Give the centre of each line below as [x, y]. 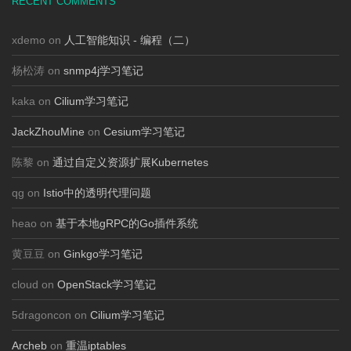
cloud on [34, 284]
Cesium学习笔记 [144, 132]
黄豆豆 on [38, 254]
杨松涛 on [38, 71]
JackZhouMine [48, 132]
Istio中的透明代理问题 [97, 193]
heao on [34, 223]
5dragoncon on [51, 315]
